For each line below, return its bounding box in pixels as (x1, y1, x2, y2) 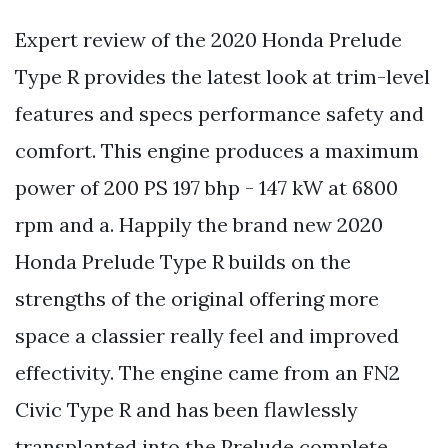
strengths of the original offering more (15, 285, 379, 311)
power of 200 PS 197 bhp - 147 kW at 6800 (15, 174, 398, 200)
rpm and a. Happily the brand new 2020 (15, 211, 383, 237)
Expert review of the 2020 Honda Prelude (15, 26, 402, 52)
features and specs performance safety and (15, 100, 424, 126)
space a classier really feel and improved (15, 322, 399, 348)
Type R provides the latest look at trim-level (15, 63, 430, 89)
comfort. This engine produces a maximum (15, 137, 419, 163)
